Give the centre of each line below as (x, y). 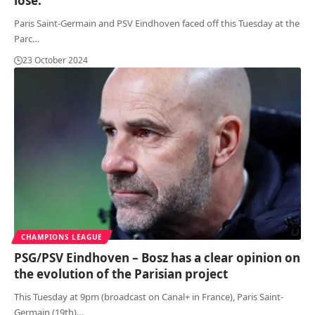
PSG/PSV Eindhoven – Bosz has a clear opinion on (157, 257)
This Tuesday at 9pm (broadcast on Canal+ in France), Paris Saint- (149, 296)
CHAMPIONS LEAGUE (62, 237)
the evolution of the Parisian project (121, 274)
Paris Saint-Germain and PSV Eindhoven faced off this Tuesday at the (157, 23)
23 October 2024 (55, 60)
